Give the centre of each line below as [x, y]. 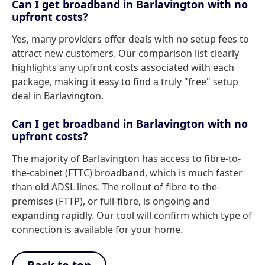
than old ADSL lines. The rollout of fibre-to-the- [116, 187]
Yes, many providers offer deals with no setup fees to [130, 39]
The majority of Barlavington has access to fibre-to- [126, 159]
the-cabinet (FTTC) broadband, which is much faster [127, 173]
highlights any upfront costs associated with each [123, 67]
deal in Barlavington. [58, 96]
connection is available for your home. [97, 230]
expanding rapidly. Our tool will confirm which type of [132, 215]
